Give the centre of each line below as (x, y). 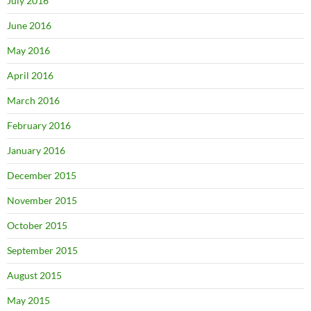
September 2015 (42, 250)
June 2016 (29, 25)
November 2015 (42, 200)
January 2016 (36, 150)
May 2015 (28, 300)
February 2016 (39, 125)
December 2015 (42, 175)
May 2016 (28, 50)
